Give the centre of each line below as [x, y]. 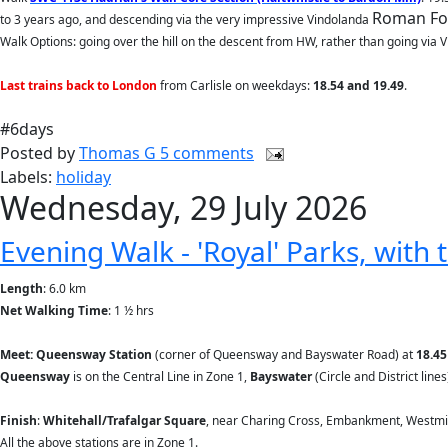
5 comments [207, 153]
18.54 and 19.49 [358, 85]
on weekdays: [274, 85]
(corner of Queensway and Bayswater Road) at [285, 354]
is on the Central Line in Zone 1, [160, 376]
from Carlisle [194, 85]
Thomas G [119, 153]
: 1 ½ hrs [131, 310]
